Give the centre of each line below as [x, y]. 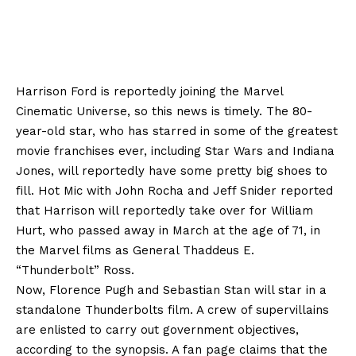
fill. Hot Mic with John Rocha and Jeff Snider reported [174, 190]
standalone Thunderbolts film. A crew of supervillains [172, 310]
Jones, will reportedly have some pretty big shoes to [172, 170]
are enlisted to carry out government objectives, [157, 329]
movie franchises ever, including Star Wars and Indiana [175, 151]
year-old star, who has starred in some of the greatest [177, 131]
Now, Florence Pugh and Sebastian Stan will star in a [171, 290]
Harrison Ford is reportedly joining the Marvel [149, 91]
